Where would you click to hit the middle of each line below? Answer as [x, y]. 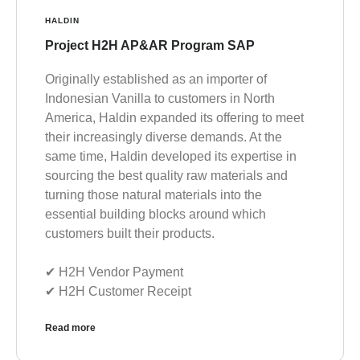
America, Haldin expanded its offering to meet [174, 118]
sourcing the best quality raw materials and [166, 176]
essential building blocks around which [155, 215]
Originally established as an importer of [156, 80]
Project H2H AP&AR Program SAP [150, 46]
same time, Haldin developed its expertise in [171, 157]
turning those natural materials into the [153, 195]
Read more [70, 328]
